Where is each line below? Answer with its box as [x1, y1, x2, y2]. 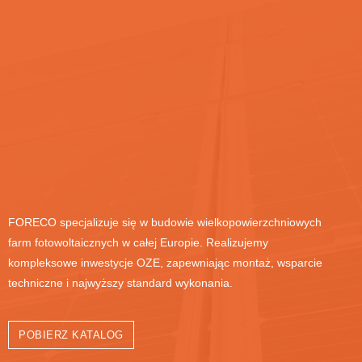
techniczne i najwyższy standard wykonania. [8, 276, 233, 289]
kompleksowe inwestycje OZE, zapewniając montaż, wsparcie [8, 255, 322, 269]
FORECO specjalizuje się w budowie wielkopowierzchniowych [8, 215, 322, 229]
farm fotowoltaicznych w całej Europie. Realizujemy [8, 235, 268, 249]
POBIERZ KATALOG [19, 328, 124, 341]
